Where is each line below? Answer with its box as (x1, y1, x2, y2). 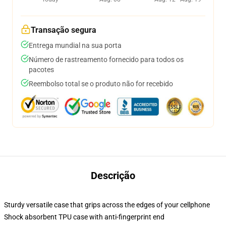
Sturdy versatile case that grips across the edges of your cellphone (4, 201, 210, 209)
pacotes (29, 66, 54, 74)
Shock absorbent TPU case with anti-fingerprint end (4, 213, 164, 221)
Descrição (91, 169, 135, 182)
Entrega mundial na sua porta (29, 41, 122, 49)
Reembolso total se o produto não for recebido (29, 80, 173, 88)
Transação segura (31, 25, 96, 35)
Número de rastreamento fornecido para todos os (29, 55, 184, 64)
